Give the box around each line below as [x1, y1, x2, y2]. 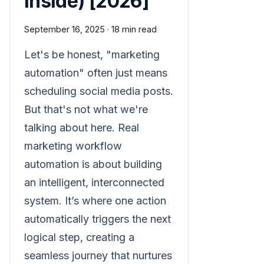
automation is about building [24, 158, 162, 170]
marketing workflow [24, 140, 122, 152]
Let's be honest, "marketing [24, 48, 160, 61]
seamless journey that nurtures [24, 249, 172, 262]
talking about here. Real [24, 121, 139, 134]
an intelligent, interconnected [24, 176, 164, 189]
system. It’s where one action [24, 194, 166, 207]
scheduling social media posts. [24, 85, 173, 97]
